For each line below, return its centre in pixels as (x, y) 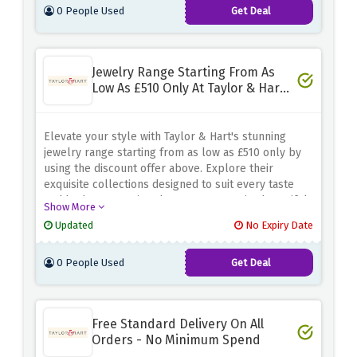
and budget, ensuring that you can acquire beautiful (176, 201)
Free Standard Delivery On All (178, 324)
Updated (73, 226)
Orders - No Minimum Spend (176, 340)
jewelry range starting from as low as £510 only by (173, 153)
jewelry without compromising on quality (147, 217)
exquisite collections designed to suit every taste (169, 185)
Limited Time (129, 104)
